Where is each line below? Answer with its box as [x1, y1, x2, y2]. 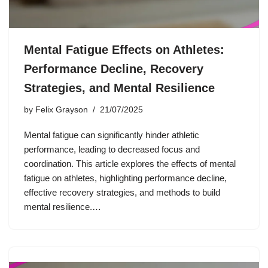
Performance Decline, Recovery [24, 62, 203, 75]
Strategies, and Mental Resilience [24, 81, 215, 95]
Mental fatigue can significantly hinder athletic [24, 129, 199, 140]
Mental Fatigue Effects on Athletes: [24, 42, 224, 56]
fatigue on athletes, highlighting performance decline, [24, 172, 227, 183]
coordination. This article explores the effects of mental [24, 158, 236, 169]
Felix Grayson [35, 105, 88, 114]
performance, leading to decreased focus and [24, 144, 200, 154]
